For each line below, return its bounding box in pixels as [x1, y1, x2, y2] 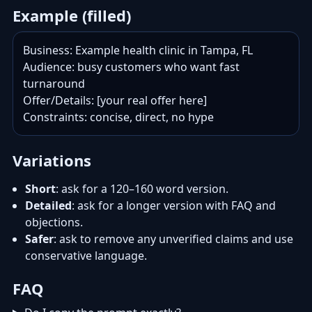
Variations [13, 150, 91, 171]
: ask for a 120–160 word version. [56, 181, 228, 196]
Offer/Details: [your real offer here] [23, 93, 207, 108]
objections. [25, 214, 83, 230]
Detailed [25, 198, 72, 213]
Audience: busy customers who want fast [23, 59, 240, 75]
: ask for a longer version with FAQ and [72, 198, 276, 213]
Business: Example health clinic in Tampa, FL [23, 42, 253, 58]
